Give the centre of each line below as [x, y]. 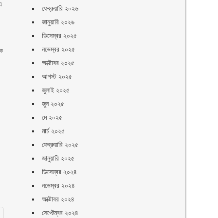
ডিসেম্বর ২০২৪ [60, 172]
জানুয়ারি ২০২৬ [58, 22]
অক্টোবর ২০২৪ [58, 199]
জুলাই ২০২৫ [56, 90]
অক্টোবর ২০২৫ [58, 63]
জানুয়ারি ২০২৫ [58, 158]
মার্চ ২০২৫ [54, 131]
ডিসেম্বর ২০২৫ [60, 36]
